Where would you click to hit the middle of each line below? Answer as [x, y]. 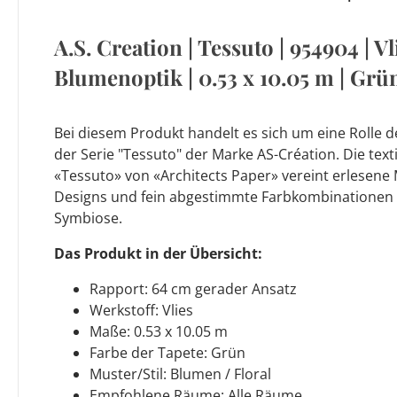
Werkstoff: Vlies [141, 310]
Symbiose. [88, 218]
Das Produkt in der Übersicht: [158, 253]
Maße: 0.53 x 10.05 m [159, 331]
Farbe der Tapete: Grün [167, 352]
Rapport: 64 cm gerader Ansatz [193, 288]
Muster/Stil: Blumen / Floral [180, 374]
